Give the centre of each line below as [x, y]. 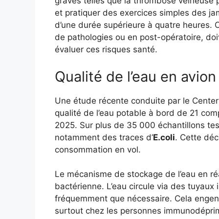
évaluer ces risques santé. [106, 50]
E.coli [164, 137]
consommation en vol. [98, 149]
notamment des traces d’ [104, 137]
